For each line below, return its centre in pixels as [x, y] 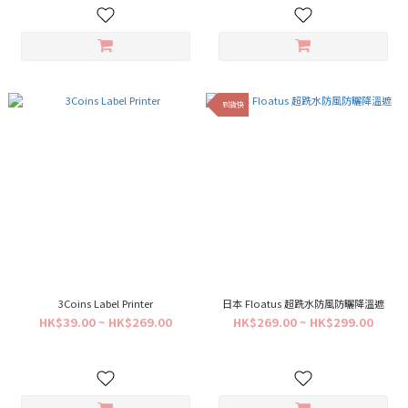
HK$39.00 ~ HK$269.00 [105, 322]
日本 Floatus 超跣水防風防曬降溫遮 [303, 303]
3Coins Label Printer [105, 303]
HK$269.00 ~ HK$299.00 [303, 322]
